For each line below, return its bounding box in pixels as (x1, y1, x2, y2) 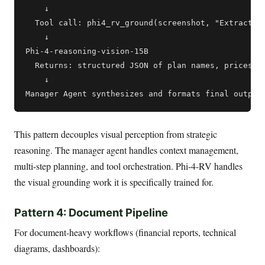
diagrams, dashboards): (14, 241, 100, 254)
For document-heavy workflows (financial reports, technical (14, 225, 236, 238)
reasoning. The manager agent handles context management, (14, 143, 238, 156)
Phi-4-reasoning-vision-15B (25, 46, 149, 56)
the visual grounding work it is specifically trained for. (14, 175, 214, 188)
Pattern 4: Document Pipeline (14, 206, 168, 219)
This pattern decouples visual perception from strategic (14, 127, 217, 140)
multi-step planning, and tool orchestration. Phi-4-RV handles (14, 159, 243, 172)
